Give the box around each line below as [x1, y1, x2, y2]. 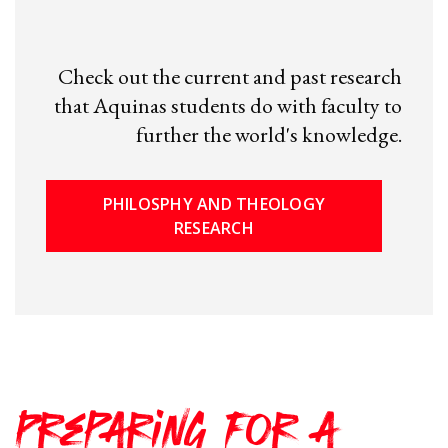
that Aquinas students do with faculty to [53, 90, 402, 120]
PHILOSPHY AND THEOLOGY [102, 192, 326, 215]
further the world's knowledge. [135, 119, 402, 149]
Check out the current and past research [57, 61, 402, 91]
